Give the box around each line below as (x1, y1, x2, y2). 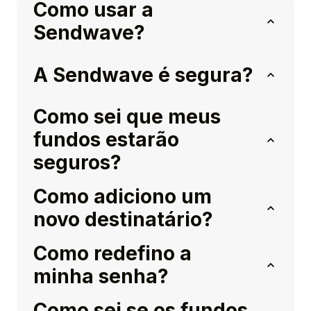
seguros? (33, 151, 121, 175)
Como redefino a (33, 242, 192, 266)
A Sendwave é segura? (33, 62, 253, 87)
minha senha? (33, 264, 169, 289)
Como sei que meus (33, 105, 221, 129)
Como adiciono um (33, 185, 212, 209)
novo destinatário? (33, 208, 213, 232)
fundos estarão (33, 128, 179, 152)
